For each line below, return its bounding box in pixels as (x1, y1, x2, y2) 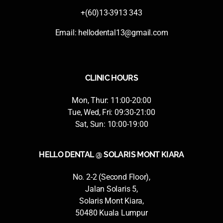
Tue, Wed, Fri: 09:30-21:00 (68, 107, 155, 117)
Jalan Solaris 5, (85, 184, 138, 194)
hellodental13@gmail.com (78, 27, 168, 37)
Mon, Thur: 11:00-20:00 (72, 95, 151, 105)
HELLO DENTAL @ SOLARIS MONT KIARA (39, 149, 184, 159)
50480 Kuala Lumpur (75, 208, 148, 218)
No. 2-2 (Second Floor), (72, 172, 151, 182)
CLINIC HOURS (85, 73, 138, 83)
